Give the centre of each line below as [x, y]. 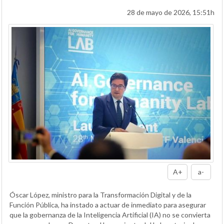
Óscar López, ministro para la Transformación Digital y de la [100, 195]
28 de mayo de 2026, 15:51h [171, 12]
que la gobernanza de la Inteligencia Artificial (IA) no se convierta [110, 215]
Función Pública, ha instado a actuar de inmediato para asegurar [108, 205]
